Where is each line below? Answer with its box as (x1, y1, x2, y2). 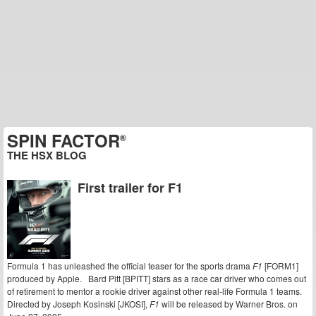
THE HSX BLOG (7, 147, 87, 163)
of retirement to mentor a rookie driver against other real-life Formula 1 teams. (7, 285, 304, 297)
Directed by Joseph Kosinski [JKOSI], (7, 298, 150, 310)
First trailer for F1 (78, 178, 183, 197)
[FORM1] (262, 260, 298, 272)
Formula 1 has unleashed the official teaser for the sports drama (7, 260, 253, 272)
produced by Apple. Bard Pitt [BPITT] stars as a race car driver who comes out (7, 272, 306, 284)
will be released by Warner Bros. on (162, 298, 298, 310)
